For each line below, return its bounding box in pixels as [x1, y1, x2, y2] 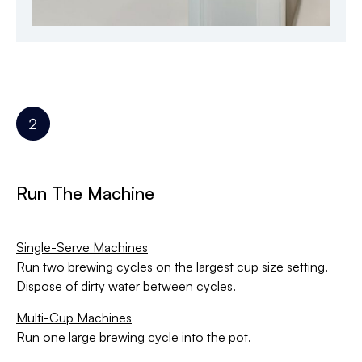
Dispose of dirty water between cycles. [16, 277, 236, 294]
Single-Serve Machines [16, 238, 148, 255]
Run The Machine [16, 181, 154, 204]
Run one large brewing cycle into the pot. [16, 328, 251, 345]
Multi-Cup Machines [16, 309, 132, 326]
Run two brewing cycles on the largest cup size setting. [16, 258, 328, 275]
